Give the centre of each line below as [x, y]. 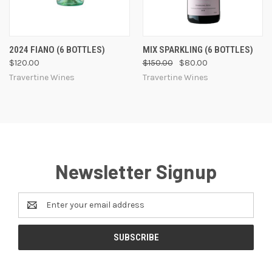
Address [34, 211]
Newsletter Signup [136, 171]
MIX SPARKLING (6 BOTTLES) [198, 49]
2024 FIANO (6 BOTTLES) [57, 49]
